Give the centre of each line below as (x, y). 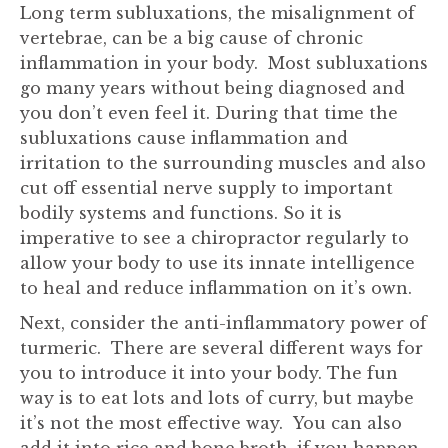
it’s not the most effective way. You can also (211, 423)
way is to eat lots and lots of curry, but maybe (217, 398)
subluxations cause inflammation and (184, 138)
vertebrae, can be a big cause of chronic (191, 38)
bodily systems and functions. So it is (181, 213)
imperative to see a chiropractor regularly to (214, 238)
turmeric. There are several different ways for (221, 348)
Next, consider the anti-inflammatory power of (223, 323)
